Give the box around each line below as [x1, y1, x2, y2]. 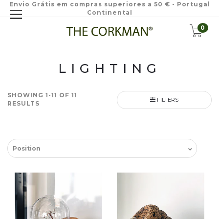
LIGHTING [58, 61, 161, 76]
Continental [87, 9, 132, 16]
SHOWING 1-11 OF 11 [7, 91, 77, 99]
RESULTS [7, 100, 40, 107]
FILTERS [155, 96, 178, 103]
